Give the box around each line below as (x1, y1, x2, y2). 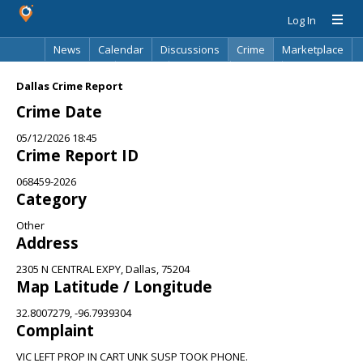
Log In (288, 13, 316, 28)
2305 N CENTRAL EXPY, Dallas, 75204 (16, 262, 190, 276)
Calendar (98, 42, 143, 57)
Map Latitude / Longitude (16, 276, 212, 297)
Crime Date (16, 101, 102, 122)
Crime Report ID (16, 145, 139, 165)
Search (239, 65, 274, 79)
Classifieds (53, 65, 107, 79)
